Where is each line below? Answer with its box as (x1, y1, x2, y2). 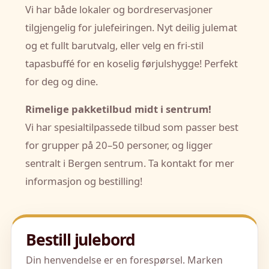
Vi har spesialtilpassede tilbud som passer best (25, 120, 238, 134)
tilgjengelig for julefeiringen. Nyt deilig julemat (25, 20, 237, 35)
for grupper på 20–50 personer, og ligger (25, 138, 213, 153)
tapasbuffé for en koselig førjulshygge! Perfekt (25, 56, 238, 71)
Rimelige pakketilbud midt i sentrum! (25, 102, 211, 116)
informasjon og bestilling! (25, 174, 142, 189)
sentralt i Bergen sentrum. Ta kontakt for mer (25, 156, 234, 171)
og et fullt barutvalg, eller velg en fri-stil (25, 38, 204, 53)
